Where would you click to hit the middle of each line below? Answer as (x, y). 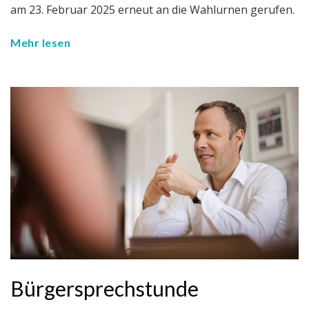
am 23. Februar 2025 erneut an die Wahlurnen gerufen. (152, 9)
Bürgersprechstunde (104, 289)
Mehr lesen (40, 42)
